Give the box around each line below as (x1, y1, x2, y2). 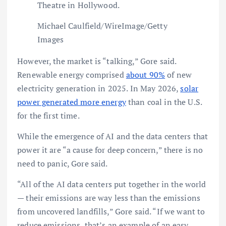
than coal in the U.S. (126, 96, 202, 107)
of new (165, 69, 192, 80)
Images (37, 33, 64, 45)
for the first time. (17, 109, 80, 121)
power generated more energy (17, 96, 126, 107)
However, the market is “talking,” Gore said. (17, 55, 177, 67)
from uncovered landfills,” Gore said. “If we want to (17, 205, 205, 217)
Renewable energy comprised (17, 69, 126, 80)
